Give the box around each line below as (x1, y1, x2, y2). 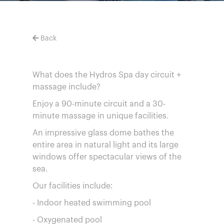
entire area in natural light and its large (32, 141, 178, 149)
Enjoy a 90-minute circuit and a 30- (32, 100, 165, 108)
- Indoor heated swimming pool (32, 199, 151, 207)
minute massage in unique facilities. (32, 112, 169, 120)
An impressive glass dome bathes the (32, 129, 174, 137)
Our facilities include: (32, 182, 112, 190)
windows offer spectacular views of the (32, 153, 181, 161)
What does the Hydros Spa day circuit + (32, 71, 181, 79)
